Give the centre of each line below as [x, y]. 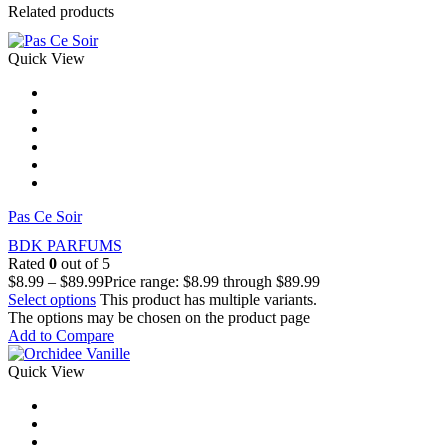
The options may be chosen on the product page [159, 317]
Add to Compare [61, 335]
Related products [61, 11]
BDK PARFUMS [65, 245]
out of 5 [83, 263]
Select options [52, 299]
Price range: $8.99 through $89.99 [212, 281]
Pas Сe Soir [45, 216]
